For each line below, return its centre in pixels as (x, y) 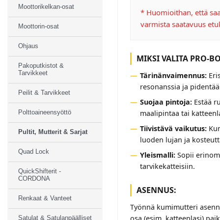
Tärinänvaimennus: (173, 75)
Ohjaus (28, 46)
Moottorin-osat (39, 26)
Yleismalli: (158, 155)
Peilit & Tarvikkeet (44, 93)
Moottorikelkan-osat (46, 7)
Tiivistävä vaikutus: (173, 128)
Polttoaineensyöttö (45, 112)
